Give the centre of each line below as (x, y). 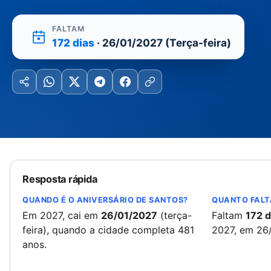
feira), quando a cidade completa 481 (108, 230)
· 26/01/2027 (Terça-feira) (163, 43)
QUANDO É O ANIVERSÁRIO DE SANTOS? (105, 200)
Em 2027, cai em (62, 215)
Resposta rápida (60, 179)
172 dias (73, 43)
